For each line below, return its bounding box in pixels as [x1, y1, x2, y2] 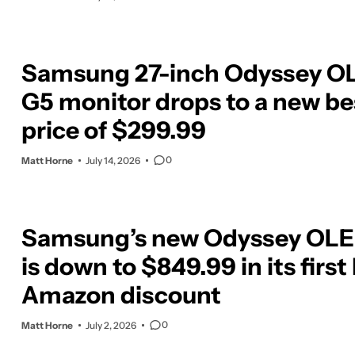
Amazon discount [21, 280, 221, 310]
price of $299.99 [21, 115, 206, 145]
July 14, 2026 [86, 154, 140, 166]
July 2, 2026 [86, 319, 136, 331]
